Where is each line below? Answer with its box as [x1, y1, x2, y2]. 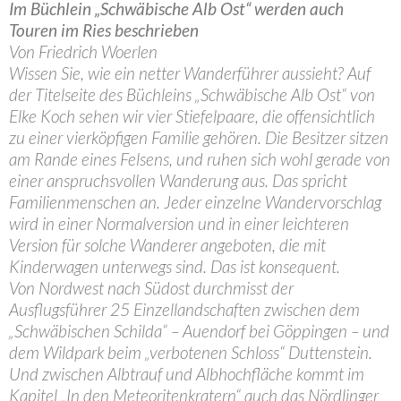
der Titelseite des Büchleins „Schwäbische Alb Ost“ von [9, 84, 375, 105]
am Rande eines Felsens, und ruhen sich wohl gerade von [9, 149, 390, 169]
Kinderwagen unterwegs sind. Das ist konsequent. [9, 256, 340, 277]
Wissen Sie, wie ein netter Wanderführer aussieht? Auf [9, 63, 371, 83]
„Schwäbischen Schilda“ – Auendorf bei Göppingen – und [9, 320, 389, 341]
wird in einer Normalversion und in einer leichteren [9, 213, 349, 234]
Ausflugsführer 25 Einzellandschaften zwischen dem [9, 299, 360, 320]
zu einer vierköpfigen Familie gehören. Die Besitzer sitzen [9, 127, 388, 148]
